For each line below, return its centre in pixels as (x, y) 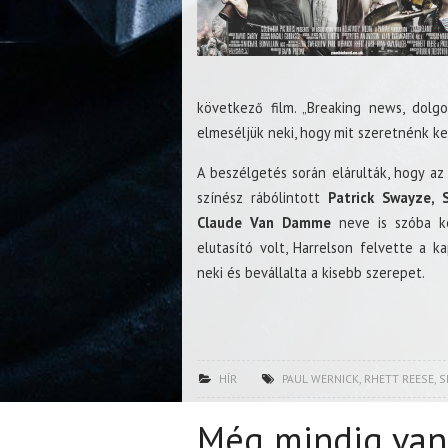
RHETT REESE (398, 378)
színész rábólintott (262, 197)
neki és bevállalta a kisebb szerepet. (311, 272)
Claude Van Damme (264, 222)
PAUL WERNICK (320, 378)
